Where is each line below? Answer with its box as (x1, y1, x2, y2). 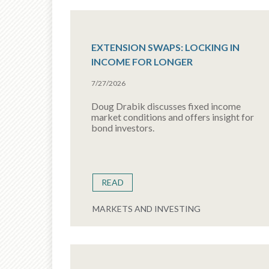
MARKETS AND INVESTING (92, 204, 201, 214)
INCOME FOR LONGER (91, 56, 193, 67)
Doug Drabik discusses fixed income (91, 100, 241, 112)
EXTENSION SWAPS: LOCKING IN (91, 41, 240, 53)
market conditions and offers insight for (91, 111, 254, 122)
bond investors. (91, 122, 154, 133)
